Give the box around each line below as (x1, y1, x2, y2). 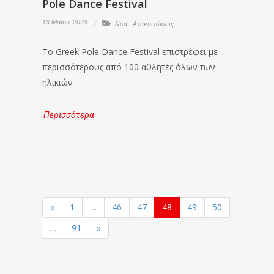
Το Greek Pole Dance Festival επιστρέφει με (42, 46, 218, 57)
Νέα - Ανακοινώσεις (115, 20, 174, 28)
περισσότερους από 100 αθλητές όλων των (42, 61, 215, 73)
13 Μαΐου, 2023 (42, 18, 87, 26)
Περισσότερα (43, 110, 94, 120)
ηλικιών (42, 76, 73, 88)
